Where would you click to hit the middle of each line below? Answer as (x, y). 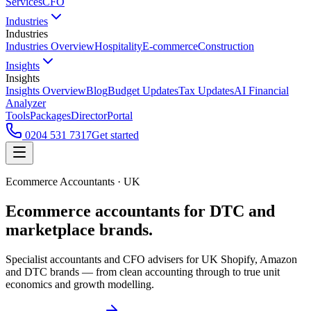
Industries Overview (50, 46)
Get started (115, 135)
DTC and (242, 211)
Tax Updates (206, 91)
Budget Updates (143, 91)
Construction (226, 46)
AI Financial (261, 91)
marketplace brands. (79, 229)
